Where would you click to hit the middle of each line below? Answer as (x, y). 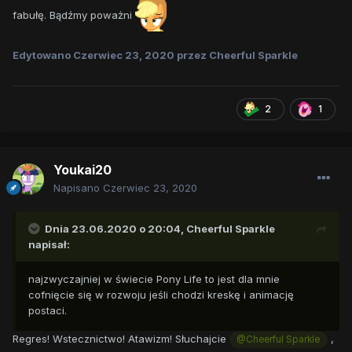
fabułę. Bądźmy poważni (74, 15)
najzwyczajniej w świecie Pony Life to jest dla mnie (154, 279)
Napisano (78, 188)
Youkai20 (82, 170)
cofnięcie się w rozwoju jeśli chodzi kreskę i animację (161, 295)
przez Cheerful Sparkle (236, 55)
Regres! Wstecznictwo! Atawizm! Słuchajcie (121, 339)
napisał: (49, 245)
